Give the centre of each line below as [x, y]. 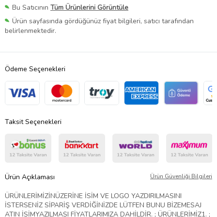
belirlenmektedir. [31, 31]
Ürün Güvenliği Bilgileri [181, 177]
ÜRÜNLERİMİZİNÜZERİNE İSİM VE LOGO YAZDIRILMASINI [93, 196]
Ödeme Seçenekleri [35, 69]
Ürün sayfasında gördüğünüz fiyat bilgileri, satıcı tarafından [103, 21]
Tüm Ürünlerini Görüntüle [89, 8]
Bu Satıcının [31, 8]
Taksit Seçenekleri [33, 122]
